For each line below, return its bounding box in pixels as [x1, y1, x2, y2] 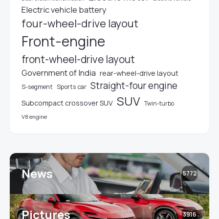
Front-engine [22, 32, 105, 51]
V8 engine [22, 113, 47, 120]
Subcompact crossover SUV [22, 98, 113, 108]
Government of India [22, 67, 96, 78]
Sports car [57, 83, 87, 91]
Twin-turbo [144, 99, 174, 108]
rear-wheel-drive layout [100, 68, 178, 78]
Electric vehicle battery [22, 4, 107, 15]
